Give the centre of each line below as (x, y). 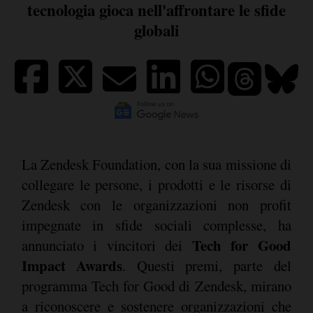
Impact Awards (72, 265)
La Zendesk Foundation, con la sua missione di (156, 164)
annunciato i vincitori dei (107, 245)
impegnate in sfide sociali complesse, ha (156, 225)
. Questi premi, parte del (206, 265)
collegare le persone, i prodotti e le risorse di (156, 184)
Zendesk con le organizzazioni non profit (156, 204)
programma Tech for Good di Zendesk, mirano (156, 285)
